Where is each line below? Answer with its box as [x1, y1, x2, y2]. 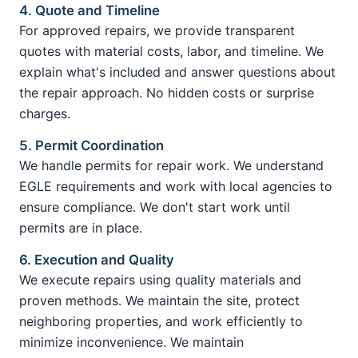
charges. [19, 105, 70, 121]
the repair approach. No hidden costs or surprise [19, 84, 314, 101]
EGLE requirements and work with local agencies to [19, 177, 332, 194]
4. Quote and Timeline [19, 2, 160, 18]
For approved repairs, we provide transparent [19, 22, 295, 38]
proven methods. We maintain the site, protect [19, 292, 300, 308]
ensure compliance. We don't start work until [19, 198, 290, 215]
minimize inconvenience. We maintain [19, 333, 244, 350]
